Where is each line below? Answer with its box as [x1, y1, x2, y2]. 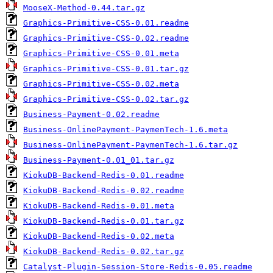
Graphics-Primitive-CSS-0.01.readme [23, 18, 189, 27]
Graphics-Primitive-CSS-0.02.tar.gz [23, 94, 189, 104]
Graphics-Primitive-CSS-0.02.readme [23, 34, 189, 43]
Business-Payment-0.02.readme [23, 110, 160, 119]
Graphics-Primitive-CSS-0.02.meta [23, 79, 179, 88]
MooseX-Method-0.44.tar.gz [23, 3, 145, 12]
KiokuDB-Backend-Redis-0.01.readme [23, 171, 184, 180]
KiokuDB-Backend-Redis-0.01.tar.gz [23, 216, 184, 225]
